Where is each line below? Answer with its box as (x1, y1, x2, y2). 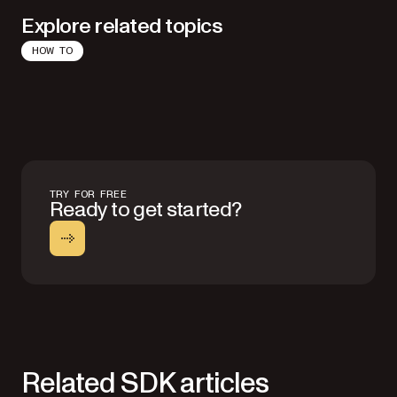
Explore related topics (21, 11, 223, 41)
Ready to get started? (50, 194, 242, 224)
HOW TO (32, 44, 74, 56)
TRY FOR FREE (50, 188, 127, 199)
